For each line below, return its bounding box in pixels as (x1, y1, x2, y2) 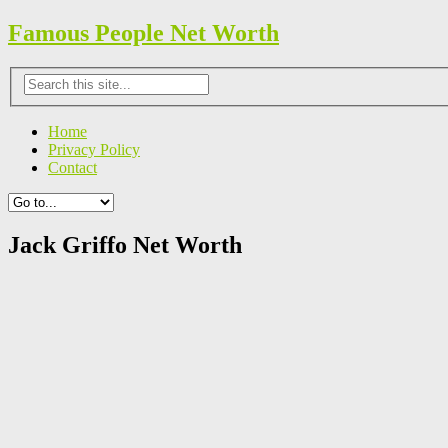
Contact (48, 159, 97, 177)
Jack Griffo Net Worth (8, 232, 242, 259)
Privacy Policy (48, 141, 140, 159)
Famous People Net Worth (8, 19, 279, 46)
